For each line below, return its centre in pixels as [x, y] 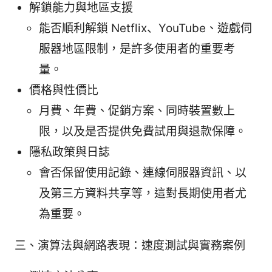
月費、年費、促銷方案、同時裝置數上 [137, 111]
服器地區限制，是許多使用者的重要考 [137, 49]
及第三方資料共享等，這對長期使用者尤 [143, 194]
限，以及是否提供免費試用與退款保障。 [143, 132]
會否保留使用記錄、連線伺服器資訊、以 [143, 173]
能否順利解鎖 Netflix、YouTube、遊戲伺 [145, 29]
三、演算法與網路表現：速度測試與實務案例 [130, 246]
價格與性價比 [64, 90]
